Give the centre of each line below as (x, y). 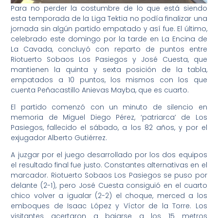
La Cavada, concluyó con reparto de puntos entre (109, 49)
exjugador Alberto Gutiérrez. (59, 138)
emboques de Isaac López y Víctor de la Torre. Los (109, 206)
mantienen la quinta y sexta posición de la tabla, (109, 69)
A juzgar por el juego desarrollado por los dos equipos (109, 155)
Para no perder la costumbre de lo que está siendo (109, 8)
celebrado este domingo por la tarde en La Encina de (109, 39)
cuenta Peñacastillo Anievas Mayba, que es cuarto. (100, 90)
